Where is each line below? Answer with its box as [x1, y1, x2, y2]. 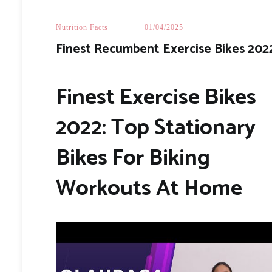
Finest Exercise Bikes [56, 79, 256, 115]
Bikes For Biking [56, 140, 210, 176]
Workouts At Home [56, 170, 242, 206]
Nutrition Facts [56, 23, 108, 32]
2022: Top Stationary [56, 109, 256, 146]
